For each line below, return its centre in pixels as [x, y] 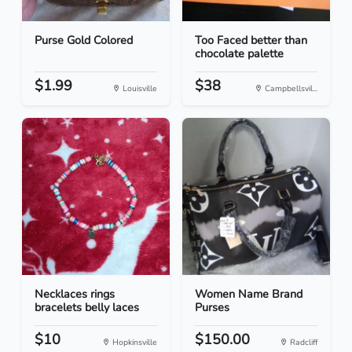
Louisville [139, 89]
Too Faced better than [251, 40]
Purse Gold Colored [84, 40]
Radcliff [302, 343]
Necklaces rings [75, 294]
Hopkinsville [134, 343]
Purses [212, 308]
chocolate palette [239, 54]
